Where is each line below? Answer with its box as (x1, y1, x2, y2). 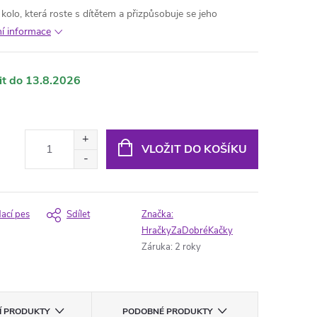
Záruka (141, 241, 171, 253)
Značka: (141, 208, 173, 221)
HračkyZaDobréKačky (141, 224, 233, 237)
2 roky (174, 241, 201, 253)
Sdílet (67, 208, 90, 221)
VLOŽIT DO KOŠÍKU (141, 141, 247, 157)
